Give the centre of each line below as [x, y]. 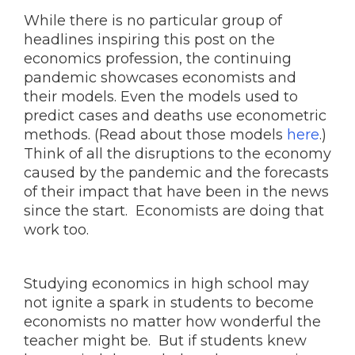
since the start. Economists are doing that [174, 211]
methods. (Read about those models [155, 135]
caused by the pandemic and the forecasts [176, 173]
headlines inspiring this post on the [149, 40]
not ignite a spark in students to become [169, 303]
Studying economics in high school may [166, 284]
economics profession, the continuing [158, 59]
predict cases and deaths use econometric [175, 116]
